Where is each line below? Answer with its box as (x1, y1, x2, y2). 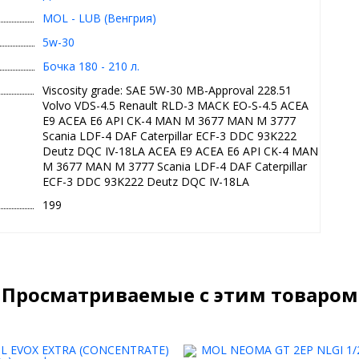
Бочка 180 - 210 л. (42, 58, 140, 74)
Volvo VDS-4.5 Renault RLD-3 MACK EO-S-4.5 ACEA (42, 97, 309, 113)
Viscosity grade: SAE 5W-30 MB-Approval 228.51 (42, 82, 292, 98)
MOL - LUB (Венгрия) (42, 10, 157, 26)
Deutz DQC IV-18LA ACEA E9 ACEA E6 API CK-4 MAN (42, 143, 319, 159)
